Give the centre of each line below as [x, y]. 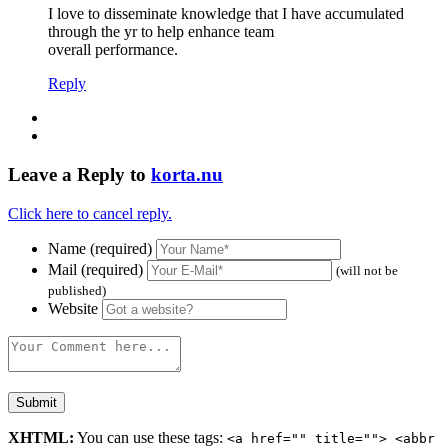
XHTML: [41, 437]
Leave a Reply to [79, 174]
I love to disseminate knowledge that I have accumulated [226, 14]
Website [73, 308]
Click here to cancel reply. [90, 213]
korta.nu [187, 174]
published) [77, 290]
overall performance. [113, 50]
